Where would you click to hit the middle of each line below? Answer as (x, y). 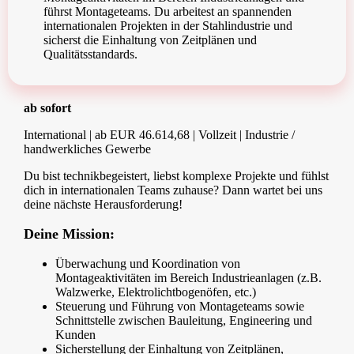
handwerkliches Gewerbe (87, 149)
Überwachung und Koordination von (148, 264)
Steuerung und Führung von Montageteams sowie (180, 307)
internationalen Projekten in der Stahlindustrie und (168, 26)
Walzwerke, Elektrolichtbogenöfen (142, 292)
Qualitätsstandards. (90, 55)
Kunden (75, 335)
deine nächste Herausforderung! (103, 205)
